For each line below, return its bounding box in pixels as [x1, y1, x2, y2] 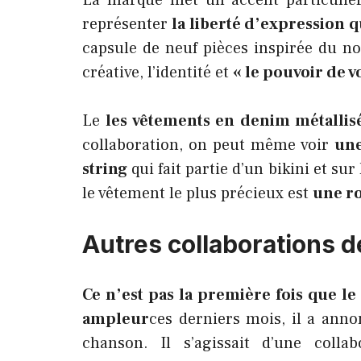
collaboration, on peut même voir [82, 135, 334, 156]
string [82, 159, 127, 180]
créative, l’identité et [82, 62, 233, 83]
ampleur [82, 309, 149, 330]
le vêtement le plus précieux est [82, 183, 313, 204]
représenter [82, 14, 168, 35]
